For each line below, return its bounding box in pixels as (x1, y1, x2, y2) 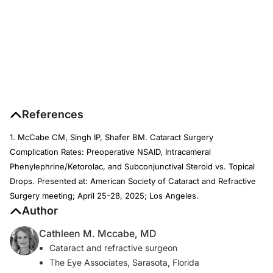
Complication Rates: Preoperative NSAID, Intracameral (10, 147, 211, 157)
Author (22, 204, 58, 218)
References (22, 108, 83, 121)
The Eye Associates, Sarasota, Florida (49, 257, 199, 268)
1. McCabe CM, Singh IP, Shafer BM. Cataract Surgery (10, 132, 213, 143)
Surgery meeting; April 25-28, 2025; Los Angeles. (10, 191, 199, 201)
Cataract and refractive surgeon (49, 243, 177, 253)
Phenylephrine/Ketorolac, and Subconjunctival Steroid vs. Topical (10, 161, 255, 172)
